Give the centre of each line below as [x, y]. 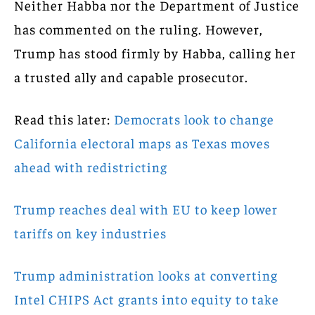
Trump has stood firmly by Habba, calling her [155, 52]
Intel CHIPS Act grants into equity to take [147, 298]
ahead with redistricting [91, 166]
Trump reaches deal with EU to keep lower [146, 208]
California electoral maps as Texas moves [142, 142]
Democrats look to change [194, 118]
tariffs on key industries [90, 232]
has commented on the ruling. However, [139, 28]
